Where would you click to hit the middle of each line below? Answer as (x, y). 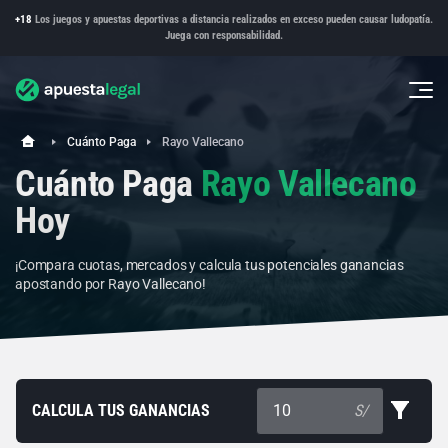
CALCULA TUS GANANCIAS (121, 410)
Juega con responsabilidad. (224, 35)
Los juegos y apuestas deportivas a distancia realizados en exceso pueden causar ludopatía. (232, 19)
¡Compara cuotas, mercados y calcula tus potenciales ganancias (209, 264)
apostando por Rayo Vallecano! (110, 283)
